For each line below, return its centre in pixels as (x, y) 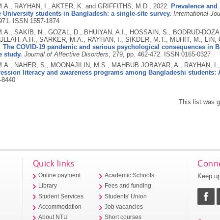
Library (48, 186)
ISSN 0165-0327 (187, 54)
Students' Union (126, 196)
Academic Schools (130, 176)
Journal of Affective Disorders (66, 54)
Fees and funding (128, 186)
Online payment (60, 176)
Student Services (61, 196)
